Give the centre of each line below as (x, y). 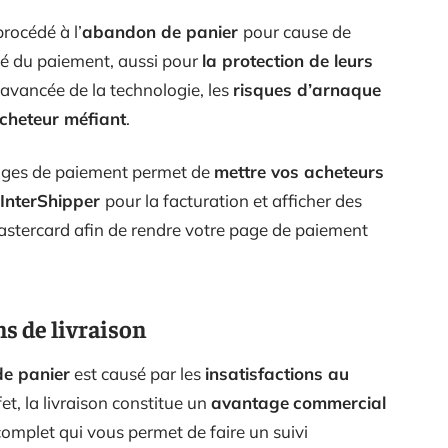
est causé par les (137, 373)
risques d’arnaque (307, 89)
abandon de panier (162, 31)
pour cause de (297, 31)
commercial (339, 402)
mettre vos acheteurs (299, 171)
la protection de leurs (287, 60)
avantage (250, 402)
